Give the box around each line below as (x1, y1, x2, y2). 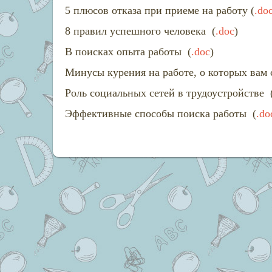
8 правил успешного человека (65, 25, 209, 37)
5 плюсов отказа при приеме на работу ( (65, 4, 254, 16)
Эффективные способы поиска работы (65, 107, 250, 120)
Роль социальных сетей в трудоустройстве (65, 87, 267, 99)
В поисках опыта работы (65, 46, 185, 58)
